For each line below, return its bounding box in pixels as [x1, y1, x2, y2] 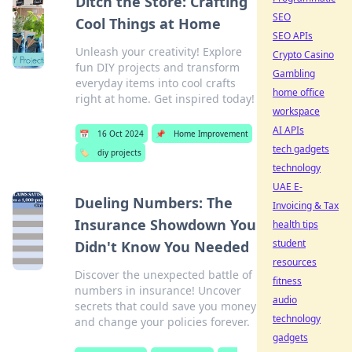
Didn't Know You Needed [74, 237, 249, 256]
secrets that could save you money [74, 299, 256, 313]
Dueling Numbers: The [74, 193, 233, 212]
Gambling [273, 67, 315, 80]
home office [273, 86, 324, 99]
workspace [273, 104, 320, 118]
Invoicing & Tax [273, 199, 339, 212]
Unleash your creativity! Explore [75, 44, 243, 59]
